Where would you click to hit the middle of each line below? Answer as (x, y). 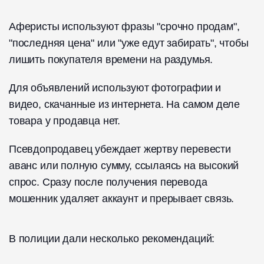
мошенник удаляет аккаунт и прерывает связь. (122, 199)
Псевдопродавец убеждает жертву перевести (120, 149)
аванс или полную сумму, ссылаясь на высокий (124, 166)
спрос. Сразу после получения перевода (108, 182)
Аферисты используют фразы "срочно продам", (124, 27)
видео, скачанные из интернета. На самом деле (125, 105)
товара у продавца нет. (65, 121)
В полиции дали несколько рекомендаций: (112, 239)
